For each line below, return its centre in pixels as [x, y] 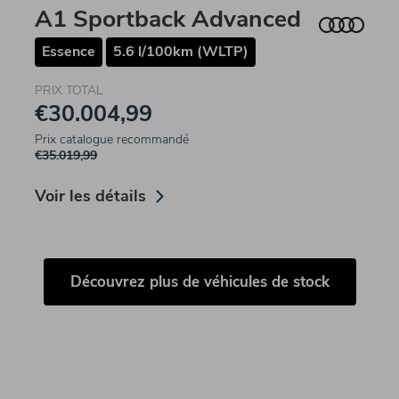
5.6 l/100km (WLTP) [181, 52]
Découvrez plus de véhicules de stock [199, 282]
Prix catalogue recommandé [112, 140]
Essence [69, 52]
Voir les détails [91, 196]
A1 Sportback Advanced [168, 19]
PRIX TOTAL [69, 91]
